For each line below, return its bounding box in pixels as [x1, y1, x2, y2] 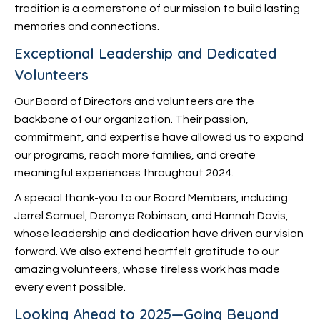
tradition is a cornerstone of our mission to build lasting [14, 3, 300, 14]
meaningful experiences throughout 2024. [14, 167, 234, 179]
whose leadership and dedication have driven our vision [14, 228, 304, 239]
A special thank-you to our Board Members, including [14, 192, 288, 204]
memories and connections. [14, 21, 159, 32]
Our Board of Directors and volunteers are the [14, 96, 254, 107]
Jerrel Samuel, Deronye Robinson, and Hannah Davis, [14, 210, 289, 221]
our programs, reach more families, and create [14, 149, 256, 161]
